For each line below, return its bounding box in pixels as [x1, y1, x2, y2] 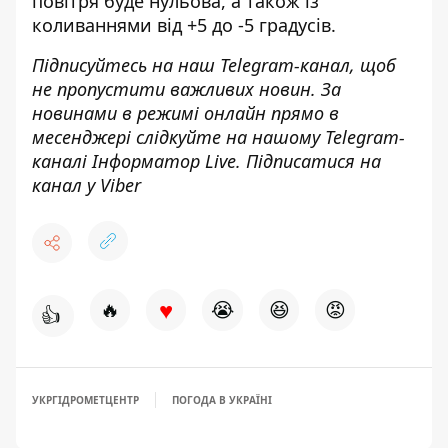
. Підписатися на [236, 149, 381, 173]
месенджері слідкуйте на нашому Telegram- [32, 125, 405, 149]
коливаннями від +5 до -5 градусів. [32, 13, 336, 37]
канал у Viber [32, 173, 141, 197]
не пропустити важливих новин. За [32, 77, 341, 101]
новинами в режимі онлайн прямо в [32, 101, 339, 125]
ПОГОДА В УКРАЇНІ [172, 393, 272, 407]
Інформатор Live [92, 149, 236, 173]
